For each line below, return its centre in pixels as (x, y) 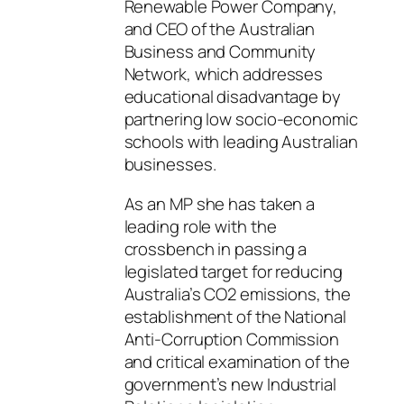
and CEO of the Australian (220, 29)
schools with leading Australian (241, 142)
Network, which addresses (224, 74)
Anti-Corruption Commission (231, 339)
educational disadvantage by (232, 97)
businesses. (172, 165)
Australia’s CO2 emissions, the (237, 294)
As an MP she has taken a (220, 203)
